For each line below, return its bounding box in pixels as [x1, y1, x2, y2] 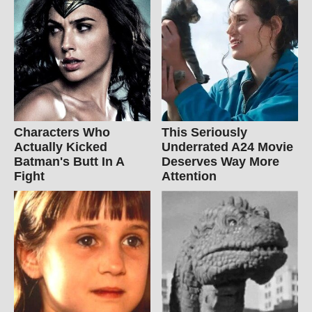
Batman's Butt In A [14, 155, 124, 169]
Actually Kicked [14, 140, 107, 155]
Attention [162, 169, 217, 184]
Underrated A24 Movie [162, 140, 294, 155]
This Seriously [162, 125, 248, 140]
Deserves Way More [162, 155, 280, 169]
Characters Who [14, 125, 110, 140]
